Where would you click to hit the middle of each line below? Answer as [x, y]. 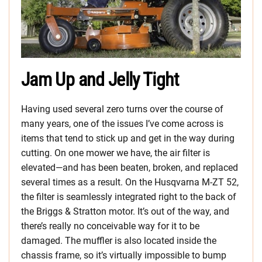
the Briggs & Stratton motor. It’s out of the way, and [125, 212]
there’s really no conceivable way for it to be [110, 226]
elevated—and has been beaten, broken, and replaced [130, 168]
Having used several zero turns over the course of [122, 109]
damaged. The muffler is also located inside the [119, 241]
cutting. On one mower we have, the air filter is [116, 153]
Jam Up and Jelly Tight [100, 80]
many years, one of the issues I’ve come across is [122, 124]
